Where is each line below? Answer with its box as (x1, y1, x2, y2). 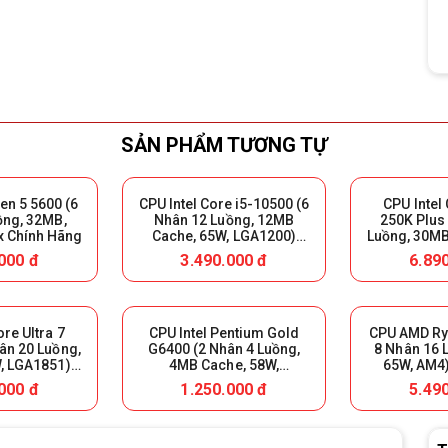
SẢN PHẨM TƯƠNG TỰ (120, 133, 328, 158)
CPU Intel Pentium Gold (148, 324, 300, 341)
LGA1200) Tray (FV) (161, 372, 287, 389)
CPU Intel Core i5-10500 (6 (138, 195, 310, 212)
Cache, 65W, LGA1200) (152, 227, 296, 244)
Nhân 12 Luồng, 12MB (154, 211, 294, 228)
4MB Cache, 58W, (169, 356, 279, 373)
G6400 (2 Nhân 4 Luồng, (147, 340, 301, 357)
